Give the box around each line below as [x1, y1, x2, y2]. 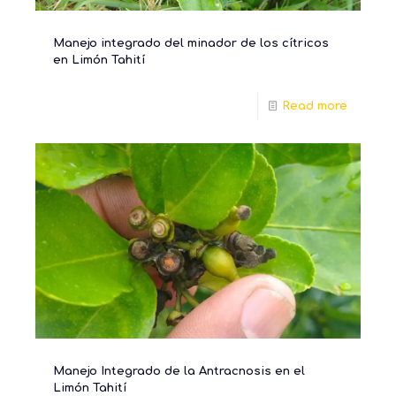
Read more [282, 99, 347, 112]
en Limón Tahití [53, 53, 145, 66]
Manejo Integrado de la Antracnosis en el [53, 364, 305, 377]
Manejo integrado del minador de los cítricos [53, 36, 329, 49]
